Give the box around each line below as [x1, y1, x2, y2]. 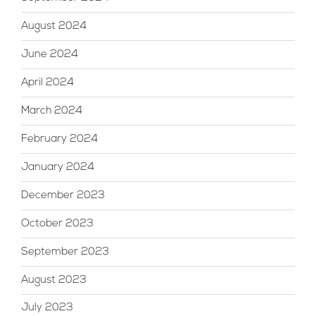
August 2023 [21, 274, 87, 286]
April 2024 [21, 77, 74, 88]
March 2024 [21, 105, 83, 116]
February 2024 [21, 133, 98, 145]
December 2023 [21, 190, 105, 201]
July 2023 [21, 303, 73, 314]
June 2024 [21, 49, 78, 60]
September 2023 [21, 246, 109, 257]
